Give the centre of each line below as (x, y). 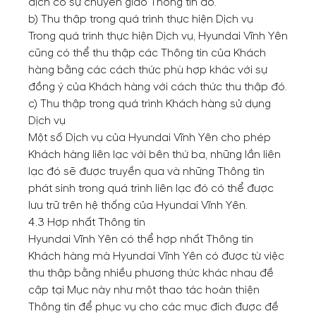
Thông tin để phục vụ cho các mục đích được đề (153, 307)
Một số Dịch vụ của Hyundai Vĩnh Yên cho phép (150, 138)
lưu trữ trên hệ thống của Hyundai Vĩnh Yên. (138, 205)
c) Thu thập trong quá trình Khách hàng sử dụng (150, 104)
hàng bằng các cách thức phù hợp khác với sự (148, 70)
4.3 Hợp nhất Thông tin (87, 222)
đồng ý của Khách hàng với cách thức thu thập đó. (158, 87)
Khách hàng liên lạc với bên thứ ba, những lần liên (154, 154)
